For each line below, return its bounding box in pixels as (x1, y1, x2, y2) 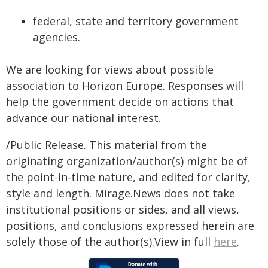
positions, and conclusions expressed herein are (6, 218, 254, 233)
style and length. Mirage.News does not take (6, 186, 235, 200)
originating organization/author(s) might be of (6, 154, 248, 168)
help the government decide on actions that (6, 95, 234, 109)
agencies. (33, 30, 84, 44)
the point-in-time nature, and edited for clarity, (6, 170, 251, 184)
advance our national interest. (6, 111, 161, 125)
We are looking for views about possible (6, 62, 214, 77)
